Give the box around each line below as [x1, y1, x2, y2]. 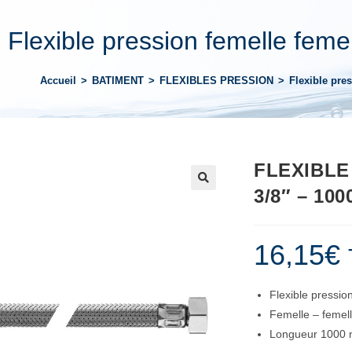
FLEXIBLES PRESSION [159, 74, 273, 86]
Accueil [40, 74, 76, 86]
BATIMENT [92, 74, 144, 86]
